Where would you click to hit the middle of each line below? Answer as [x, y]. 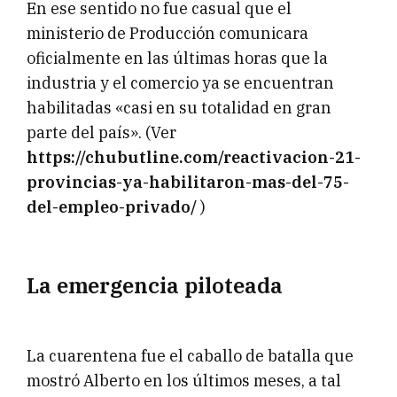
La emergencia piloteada [155, 286]
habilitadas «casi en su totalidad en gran [179, 108]
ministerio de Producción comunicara [167, 34]
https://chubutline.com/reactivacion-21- [194, 158]
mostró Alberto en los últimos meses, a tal [184, 381]
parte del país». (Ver [101, 133]
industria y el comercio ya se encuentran [180, 83]
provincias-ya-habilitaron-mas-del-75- [188, 183]
